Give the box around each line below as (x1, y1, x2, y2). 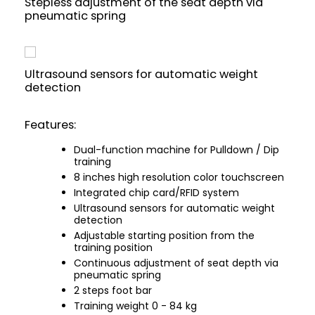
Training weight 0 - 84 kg (74, 298, 197, 313)
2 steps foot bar (74, 283, 152, 297)
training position (74, 240, 153, 255)
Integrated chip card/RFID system (74, 185, 239, 200)
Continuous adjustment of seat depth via (74, 255, 278, 270)
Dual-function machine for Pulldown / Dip (74, 142, 279, 157)
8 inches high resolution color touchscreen (74, 169, 284, 184)
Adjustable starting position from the (74, 228, 255, 243)
